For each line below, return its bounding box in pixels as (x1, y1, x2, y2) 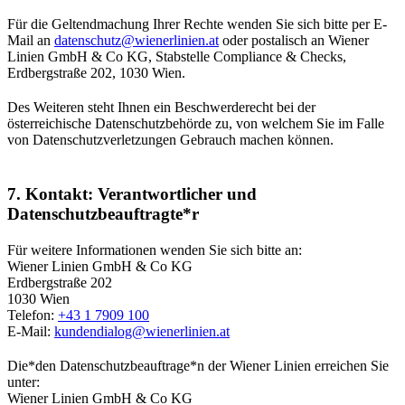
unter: (7, 373, 43, 390)
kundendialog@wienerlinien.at (54, 323, 230, 339)
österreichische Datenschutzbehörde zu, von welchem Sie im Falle (7, 115, 384, 131)
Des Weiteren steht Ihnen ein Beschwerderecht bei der (7, 99, 316, 115)
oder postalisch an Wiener (219, 32, 369, 48)
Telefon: (7, 306, 58, 323)
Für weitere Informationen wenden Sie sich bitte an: (7, 241, 302, 258)
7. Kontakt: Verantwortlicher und (7, 184, 257, 203)
